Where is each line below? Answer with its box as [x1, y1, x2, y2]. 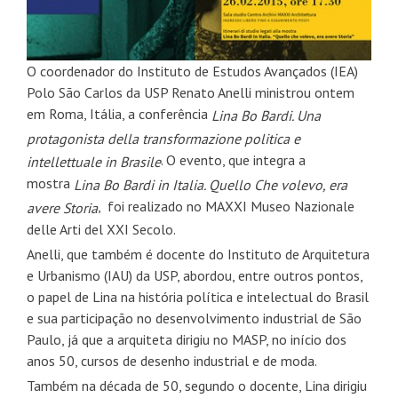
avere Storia [27, 198, 98, 217]
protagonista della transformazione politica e [27, 129, 300, 147]
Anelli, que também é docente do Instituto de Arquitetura [27, 244, 370, 263]
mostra [27, 173, 74, 192]
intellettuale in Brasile [27, 152, 161, 171]
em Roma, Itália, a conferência [27, 104, 211, 123]
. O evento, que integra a [161, 150, 306, 169]
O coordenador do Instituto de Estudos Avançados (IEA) [27, 61, 358, 80]
